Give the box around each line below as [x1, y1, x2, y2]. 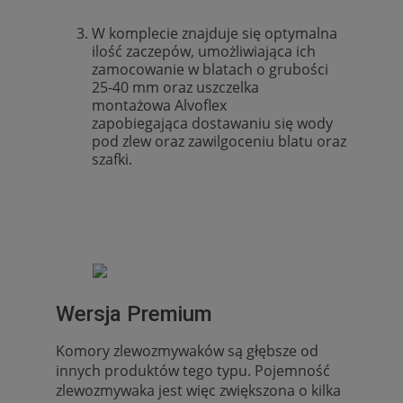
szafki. [92, 148, 345, 169]
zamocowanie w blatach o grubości [92, 58, 328, 79]
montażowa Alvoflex [92, 94, 227, 115]
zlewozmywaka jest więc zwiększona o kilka [56, 380, 341, 400]
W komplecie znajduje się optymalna [92, 22, 337, 43]
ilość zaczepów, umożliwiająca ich [92, 40, 316, 61]
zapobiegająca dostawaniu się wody [92, 112, 333, 133]
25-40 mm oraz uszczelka [92, 76, 259, 97]
